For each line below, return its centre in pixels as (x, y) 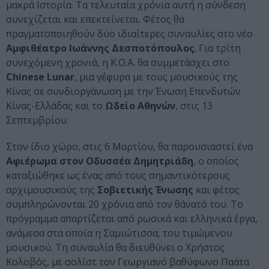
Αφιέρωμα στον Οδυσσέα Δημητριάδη (100, 161)
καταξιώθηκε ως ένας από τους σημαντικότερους (118, 176)
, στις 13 (194, 106)
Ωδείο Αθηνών (139, 106)
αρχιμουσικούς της (52, 190)
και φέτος (216, 190)
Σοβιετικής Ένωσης (145, 190)
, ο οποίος (216, 161)
